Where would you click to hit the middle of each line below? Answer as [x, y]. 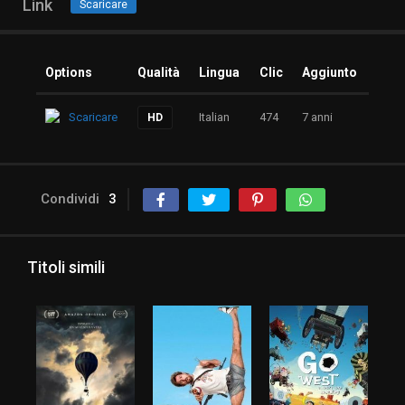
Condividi [70, 199]
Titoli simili [66, 268]
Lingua [219, 73]
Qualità [159, 73]
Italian [214, 118]
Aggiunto [330, 73]
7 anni [317, 118]
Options [69, 73]
